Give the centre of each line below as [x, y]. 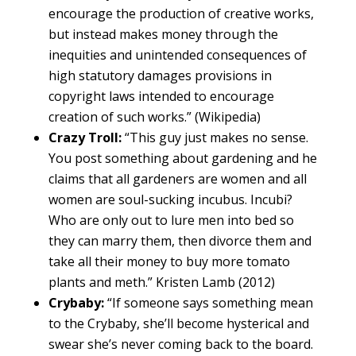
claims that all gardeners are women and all [177, 179]
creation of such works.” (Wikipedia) [154, 117]
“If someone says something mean [208, 303]
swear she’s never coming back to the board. [180, 344]
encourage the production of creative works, [181, 14]
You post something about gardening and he [182, 159]
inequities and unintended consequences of [177, 55]
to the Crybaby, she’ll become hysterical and [178, 324]
